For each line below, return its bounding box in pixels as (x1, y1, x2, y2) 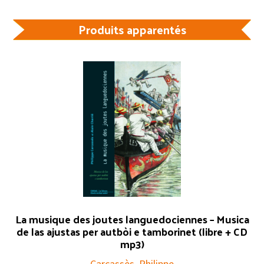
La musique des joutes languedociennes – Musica (15, 209, 249, 229)
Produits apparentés (78, 18, 186, 40)
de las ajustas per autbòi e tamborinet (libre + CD (16, 221, 247, 241)
